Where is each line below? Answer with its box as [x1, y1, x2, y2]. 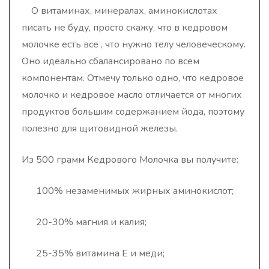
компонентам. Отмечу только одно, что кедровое [22, 71, 244, 85]
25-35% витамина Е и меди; [22, 247, 165, 260]
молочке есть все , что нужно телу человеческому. [22, 38, 246, 51]
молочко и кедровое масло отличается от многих [22, 88, 242, 101]
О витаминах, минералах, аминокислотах [31, 4, 217, 17]
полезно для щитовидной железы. [22, 122, 178, 135]
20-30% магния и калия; [22, 216, 147, 229]
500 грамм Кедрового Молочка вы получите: [34, 153, 238, 166]
